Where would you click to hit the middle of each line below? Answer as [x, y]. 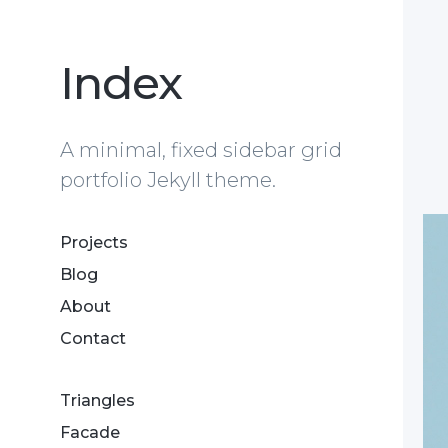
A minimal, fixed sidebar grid [201, 150]
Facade [90, 432]
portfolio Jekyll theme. [168, 180]
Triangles [97, 400]
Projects [94, 242]
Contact [93, 338]
